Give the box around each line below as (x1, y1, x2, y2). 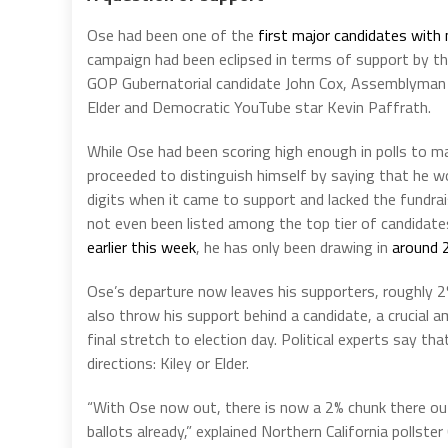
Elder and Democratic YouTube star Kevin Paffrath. (87, 95, 431, 120)
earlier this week (87, 235, 196, 260)
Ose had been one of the (87, 23, 258, 48)
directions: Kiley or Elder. (87, 351, 249, 376)
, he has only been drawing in (196, 235, 392, 260)
